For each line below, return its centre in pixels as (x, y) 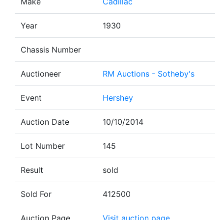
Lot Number (43, 146)
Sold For (36, 194)
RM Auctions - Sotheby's (149, 74)
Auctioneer (41, 74)
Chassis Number (51, 50)
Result (32, 170)
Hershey (118, 98)
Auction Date (45, 122)
